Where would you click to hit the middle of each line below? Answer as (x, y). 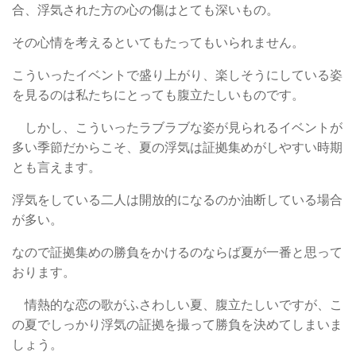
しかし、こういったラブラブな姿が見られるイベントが (177, 127)
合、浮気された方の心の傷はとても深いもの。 (145, 10)
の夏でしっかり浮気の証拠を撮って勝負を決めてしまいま (177, 324)
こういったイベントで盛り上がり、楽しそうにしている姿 (177, 75)
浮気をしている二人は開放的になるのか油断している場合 (177, 199)
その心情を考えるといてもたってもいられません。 (158, 42)
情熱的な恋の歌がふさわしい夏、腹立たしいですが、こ (177, 304)
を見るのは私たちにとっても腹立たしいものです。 (158, 95)
